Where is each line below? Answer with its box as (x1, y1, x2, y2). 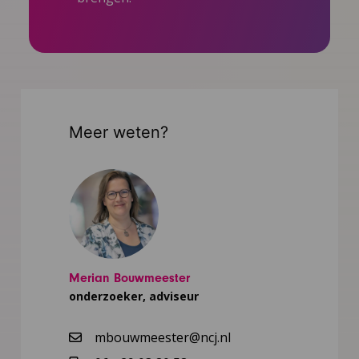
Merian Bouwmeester (68, 270, 190, 285)
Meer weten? (68, 122, 168, 142)
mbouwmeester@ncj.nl (94, 328, 231, 346)
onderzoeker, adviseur (68, 288, 199, 304)
